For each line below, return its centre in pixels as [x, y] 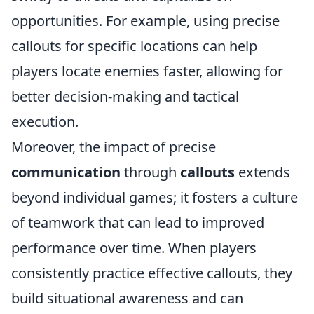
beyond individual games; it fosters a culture [155, 197]
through [150, 172]
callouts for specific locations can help [134, 46]
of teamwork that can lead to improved [138, 223]
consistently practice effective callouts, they [152, 273]
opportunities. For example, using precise [145, 21]
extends [262, 172]
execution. [45, 122]
